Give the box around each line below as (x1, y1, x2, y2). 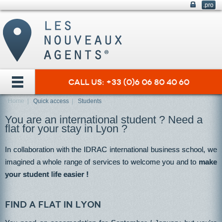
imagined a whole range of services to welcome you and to (5, 158, 199, 166)
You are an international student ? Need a (5, 113, 203, 126)
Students (78, 98, 102, 105)
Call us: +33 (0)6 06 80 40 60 (68, 77, 189, 87)
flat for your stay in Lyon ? (5, 122, 127, 135)
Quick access (33, 98, 69, 105)
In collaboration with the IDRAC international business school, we (5, 145, 217, 154)
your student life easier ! (5, 170, 89, 178)
